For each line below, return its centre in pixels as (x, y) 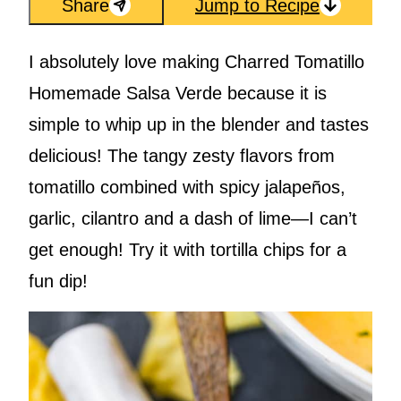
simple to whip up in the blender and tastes (199, 125)
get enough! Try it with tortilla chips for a (188, 250)
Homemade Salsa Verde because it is (178, 94)
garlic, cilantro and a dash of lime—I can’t (193, 219)
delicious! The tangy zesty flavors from (182, 156)
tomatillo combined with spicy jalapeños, (187, 188)
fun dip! (58, 282)
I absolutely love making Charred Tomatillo (196, 62)
